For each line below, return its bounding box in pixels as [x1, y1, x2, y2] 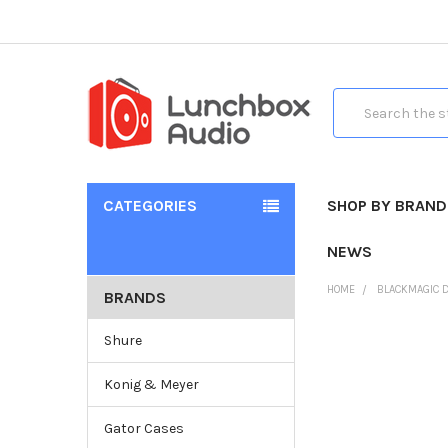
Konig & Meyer [103, 375, 199, 393]
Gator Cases [103, 419, 184, 437]
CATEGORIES [102, 195, 197, 215]
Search [332, 90, 379, 108]
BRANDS [103, 287, 166, 307]
